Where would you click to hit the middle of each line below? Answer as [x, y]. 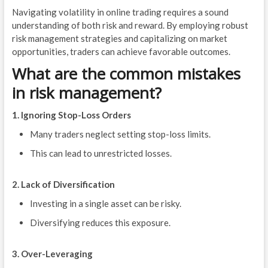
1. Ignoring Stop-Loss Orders [71, 115]
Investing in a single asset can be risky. [105, 204]
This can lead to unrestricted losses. [100, 153]
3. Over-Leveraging [52, 254]
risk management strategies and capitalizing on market [119, 39]
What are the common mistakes [126, 74]
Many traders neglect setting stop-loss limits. [120, 134]
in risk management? [86, 93]
